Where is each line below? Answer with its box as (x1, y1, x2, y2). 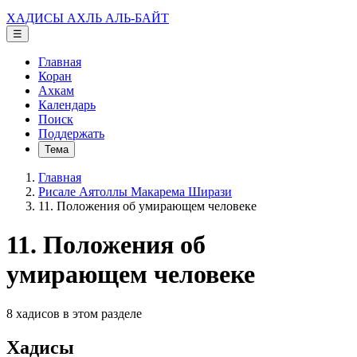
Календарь (38, 98, 96, 112)
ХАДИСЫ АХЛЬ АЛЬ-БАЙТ (6, 11, 169, 25)
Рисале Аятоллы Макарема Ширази (38, 185, 232, 198)
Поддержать (38, 127, 104, 140)
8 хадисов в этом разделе (6, 306, 142, 320)
